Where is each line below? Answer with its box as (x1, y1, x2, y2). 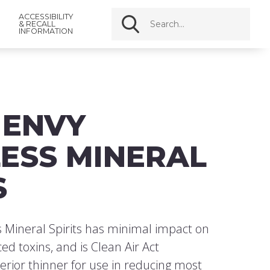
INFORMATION (19, 27, 73, 36)
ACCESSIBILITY (19, 12, 73, 21)
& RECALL (19, 19, 55, 28)
